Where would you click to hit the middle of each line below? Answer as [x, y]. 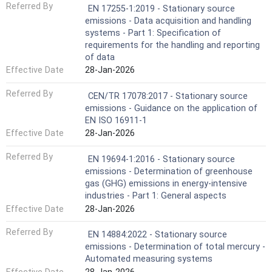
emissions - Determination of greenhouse [169, 171]
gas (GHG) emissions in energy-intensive [166, 183]
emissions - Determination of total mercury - [175, 247]
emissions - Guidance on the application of [171, 108]
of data [100, 57]
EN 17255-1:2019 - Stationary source [161, 8]
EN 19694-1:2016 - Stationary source [161, 159]
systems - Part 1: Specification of [153, 33]
